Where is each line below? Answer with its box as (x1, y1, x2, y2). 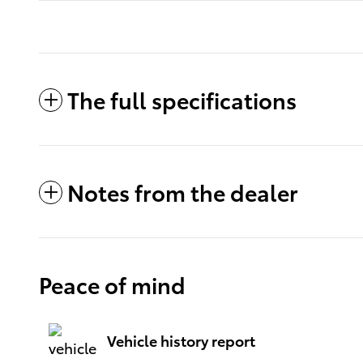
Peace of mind (39, 267, 186, 300)
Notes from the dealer (67, 175, 298, 207)
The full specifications (67, 83, 297, 115)
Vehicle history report (107, 330, 255, 351)
